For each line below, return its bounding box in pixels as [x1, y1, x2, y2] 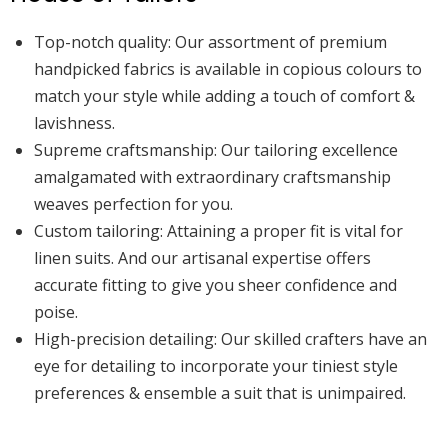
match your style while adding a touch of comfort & [34, 84, 415, 107]
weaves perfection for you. [34, 192, 233, 215]
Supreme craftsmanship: [34, 138, 217, 161]
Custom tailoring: [34, 219, 163, 242]
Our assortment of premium [171, 30, 387, 53]
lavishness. [34, 111, 115, 134]
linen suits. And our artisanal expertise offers [34, 246, 371, 269]
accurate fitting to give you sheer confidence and [34, 273, 397, 296]
